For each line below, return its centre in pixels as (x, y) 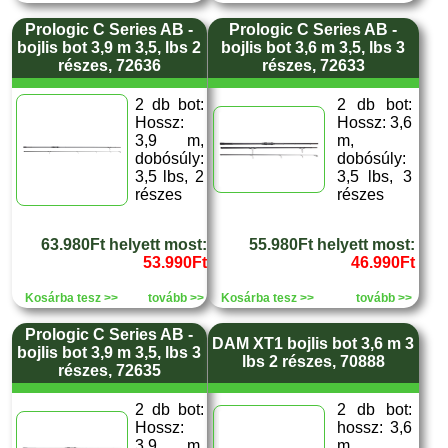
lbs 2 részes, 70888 (313, 361)
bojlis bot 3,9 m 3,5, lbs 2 (109, 47)
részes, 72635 (109, 370)
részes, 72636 (109, 65)
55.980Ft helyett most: (331, 244)
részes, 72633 (313, 65)
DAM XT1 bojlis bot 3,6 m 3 (313, 343)
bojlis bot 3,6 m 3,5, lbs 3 (313, 47)
